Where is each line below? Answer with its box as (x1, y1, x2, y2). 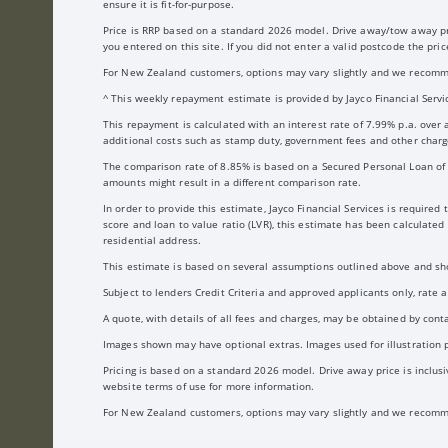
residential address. (103, 233, 202, 247)
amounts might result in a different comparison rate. (103, 175, 362, 189)
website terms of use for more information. (103, 379, 315, 393)
